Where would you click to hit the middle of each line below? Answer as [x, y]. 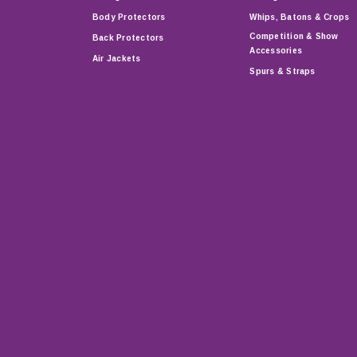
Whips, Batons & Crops [300, 17]
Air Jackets [116, 58]
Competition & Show [294, 36]
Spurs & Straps [282, 71]
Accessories [276, 50]
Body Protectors [129, 17]
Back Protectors [128, 37]
